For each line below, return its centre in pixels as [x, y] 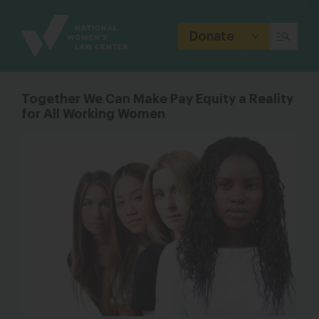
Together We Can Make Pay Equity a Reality [157, 99]
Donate [212, 36]
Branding [46, 26]
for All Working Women [93, 114]
